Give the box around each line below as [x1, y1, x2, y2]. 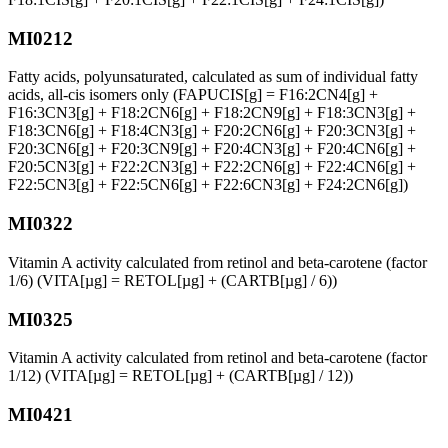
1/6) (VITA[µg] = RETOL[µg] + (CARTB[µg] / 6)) [8, 271, 337, 289]
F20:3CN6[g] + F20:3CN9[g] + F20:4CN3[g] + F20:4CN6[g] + [8, 140, 416, 158]
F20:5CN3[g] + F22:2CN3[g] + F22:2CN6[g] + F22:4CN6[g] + [8, 158, 416, 176]
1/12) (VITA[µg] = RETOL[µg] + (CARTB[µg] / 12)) [8, 367, 353, 385]
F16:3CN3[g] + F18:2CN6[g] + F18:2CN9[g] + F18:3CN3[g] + [8, 104, 416, 122]
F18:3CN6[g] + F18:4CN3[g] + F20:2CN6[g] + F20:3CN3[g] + [8, 122, 416, 140]
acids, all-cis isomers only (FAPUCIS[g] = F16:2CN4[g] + [8, 86, 378, 104]
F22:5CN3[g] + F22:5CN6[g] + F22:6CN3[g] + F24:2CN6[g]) [8, 176, 408, 194]
